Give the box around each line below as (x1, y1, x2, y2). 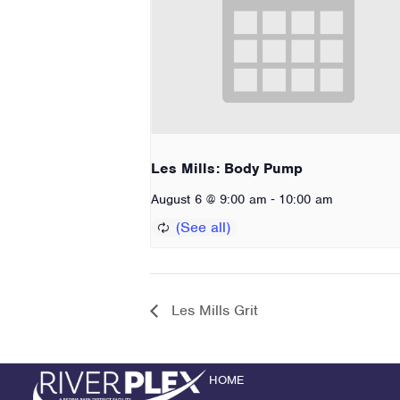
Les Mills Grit (167, 301, 258, 321)
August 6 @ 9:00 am (151, 190, 267, 207)
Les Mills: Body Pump (151, 158, 303, 178)
